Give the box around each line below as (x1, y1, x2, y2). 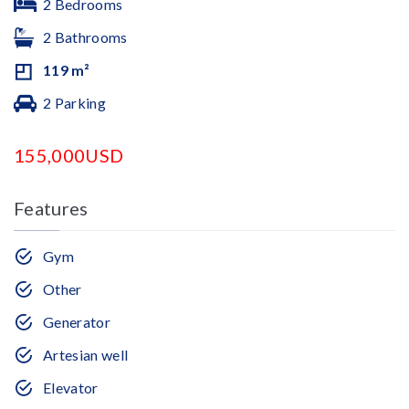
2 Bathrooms (43, 28, 128, 46)
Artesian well (43, 346, 129, 363)
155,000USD (14, 144, 124, 166)
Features (14, 197, 89, 219)
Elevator (43, 379, 99, 396)
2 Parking (43, 94, 106, 111)
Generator (43, 313, 110, 330)
